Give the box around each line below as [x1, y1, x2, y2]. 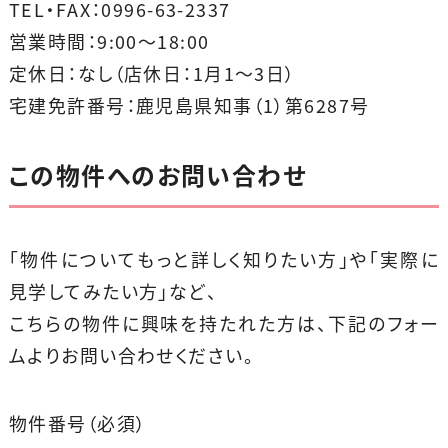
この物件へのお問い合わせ [8, 157, 307, 194]
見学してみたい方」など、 [8, 277, 218, 305]
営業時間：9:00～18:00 [8, 28, 210, 56]
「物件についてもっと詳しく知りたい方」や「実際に [8, 245, 440, 273]
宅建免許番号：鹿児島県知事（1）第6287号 [8, 92, 370, 120]
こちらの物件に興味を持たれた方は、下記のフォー [8, 309, 440, 337]
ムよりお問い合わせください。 [8, 341, 255, 369]
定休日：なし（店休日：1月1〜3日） [8, 60, 296, 88]
